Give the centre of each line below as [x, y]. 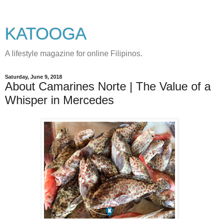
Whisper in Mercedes [59, 100]
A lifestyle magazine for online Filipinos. [74, 54]
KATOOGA [46, 34]
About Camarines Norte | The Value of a [108, 86]
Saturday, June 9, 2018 [33, 77]
